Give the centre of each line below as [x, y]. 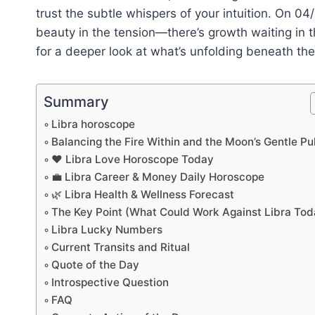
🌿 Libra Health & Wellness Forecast [143, 195]
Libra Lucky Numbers [107, 230]
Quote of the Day [96, 265]
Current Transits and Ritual [121, 247]
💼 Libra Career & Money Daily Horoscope [158, 177]
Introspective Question [110, 283]
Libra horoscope [94, 124]
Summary [76, 102]
